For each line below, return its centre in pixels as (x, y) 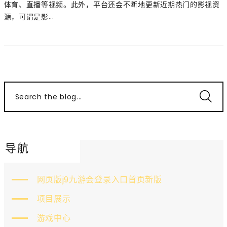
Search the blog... (49, 97)
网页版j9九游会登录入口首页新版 (99, 179)
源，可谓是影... (29, 16)
